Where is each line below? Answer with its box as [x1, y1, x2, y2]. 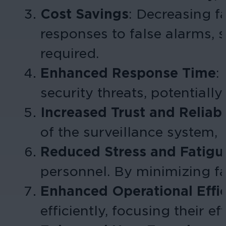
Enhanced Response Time [40, 65, 216, 81]
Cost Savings [40, 6, 129, 22]
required [40, 45, 96, 61]
